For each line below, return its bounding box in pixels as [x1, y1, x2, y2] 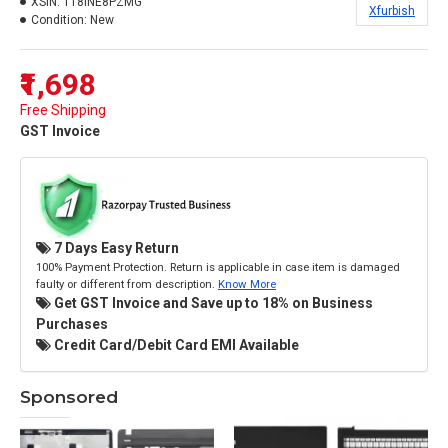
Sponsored [20, 386, 118, 407]
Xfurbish [369, 4, 415, 18]
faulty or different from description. [36, 276, 218, 291]
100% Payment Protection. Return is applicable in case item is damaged [36, 259, 400, 274]
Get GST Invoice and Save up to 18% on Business [51, 294, 373, 311]
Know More [218, 276, 276, 291]
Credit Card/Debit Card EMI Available [51, 336, 299, 353]
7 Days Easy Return [51, 239, 179, 256]
